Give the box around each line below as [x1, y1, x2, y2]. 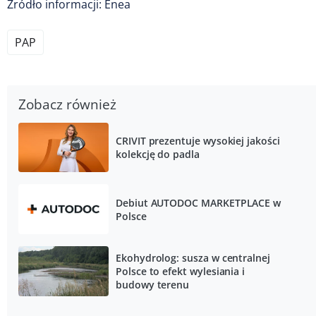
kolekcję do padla [116, 147, 200, 161]
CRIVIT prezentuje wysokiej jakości [116, 133, 280, 147]
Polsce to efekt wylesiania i [116, 264, 245, 278]
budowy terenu [116, 277, 190, 291]
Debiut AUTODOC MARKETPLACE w [116, 195, 281, 209]
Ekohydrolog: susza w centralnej [116, 250, 270, 265]
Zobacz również [18, 95, 116, 113]
